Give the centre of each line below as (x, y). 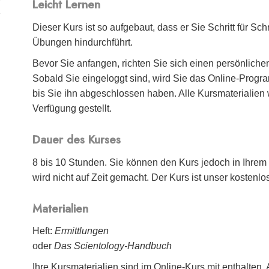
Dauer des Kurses (77, 140)
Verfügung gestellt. (72, 108)
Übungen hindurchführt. (83, 42)
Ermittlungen (82, 231)
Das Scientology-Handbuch (113, 246)
